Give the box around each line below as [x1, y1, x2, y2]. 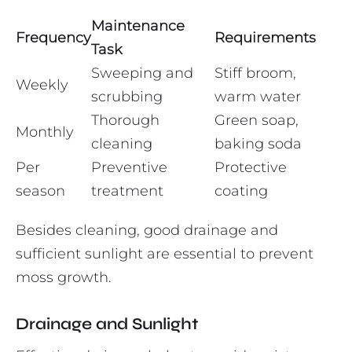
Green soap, [214, 112, 299, 130]
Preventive [91, 159, 167, 177]
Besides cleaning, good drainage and [16, 222, 278, 240]
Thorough [91, 112, 159, 130]
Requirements [214, 29, 316, 47]
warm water [214, 88, 301, 106]
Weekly [16, 76, 68, 94]
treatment [91, 182, 163, 200]
